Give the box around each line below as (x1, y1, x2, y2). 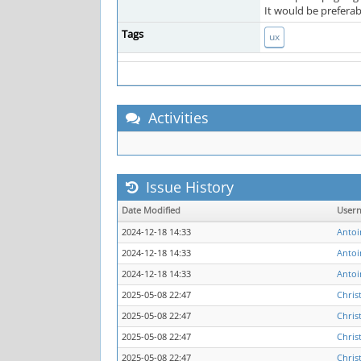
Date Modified (122, 205, 180, 216)
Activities (144, 108, 209, 127)
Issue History (142, 177, 234, 197)
